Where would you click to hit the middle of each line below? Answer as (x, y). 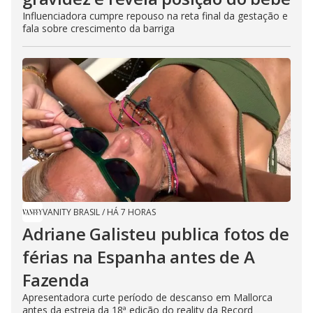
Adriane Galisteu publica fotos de (156, 233)
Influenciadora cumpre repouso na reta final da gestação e (155, 15)
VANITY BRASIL (71, 212)
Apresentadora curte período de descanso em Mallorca (147, 297)
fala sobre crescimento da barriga (99, 28)
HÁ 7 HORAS (131, 212)
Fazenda (56, 279)
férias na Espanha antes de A (139, 256)
